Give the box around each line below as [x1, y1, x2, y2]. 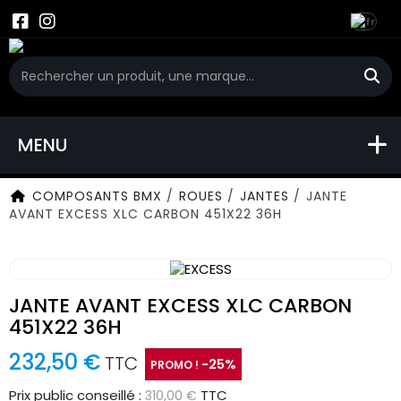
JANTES [240, 187, 289, 205]
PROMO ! [150, 356, 201, 372]
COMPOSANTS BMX [32, 187, 162, 205]
